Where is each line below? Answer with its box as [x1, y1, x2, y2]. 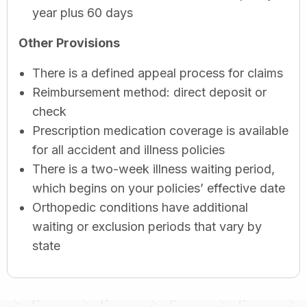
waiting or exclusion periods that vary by [32, 219, 262, 234]
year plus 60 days [32, 5, 133, 20]
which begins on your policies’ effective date [32, 180, 285, 195]
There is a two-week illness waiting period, [32, 161, 275, 176]
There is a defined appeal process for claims [32, 65, 283, 80]
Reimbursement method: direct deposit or [32, 84, 267, 99]
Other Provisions [19, 35, 120, 50]
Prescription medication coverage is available [32, 123, 288, 138]
